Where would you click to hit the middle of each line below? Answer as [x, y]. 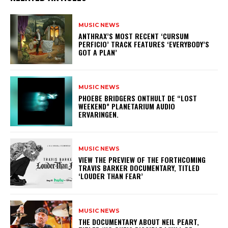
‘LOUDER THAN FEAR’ [113, 176]
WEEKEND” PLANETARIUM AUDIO [127, 106]
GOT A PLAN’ [100, 52]
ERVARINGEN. [101, 114]
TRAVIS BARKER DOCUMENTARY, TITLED [139, 168]
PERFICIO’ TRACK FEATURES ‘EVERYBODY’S [144, 44]
